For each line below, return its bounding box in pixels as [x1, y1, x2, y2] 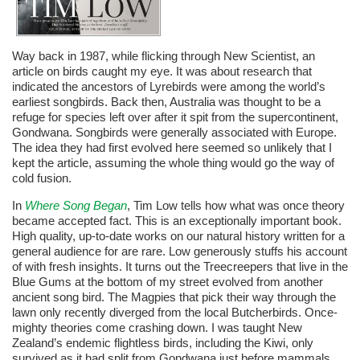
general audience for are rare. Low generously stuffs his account [12, 244, 347, 259]
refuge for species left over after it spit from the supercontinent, [12, 110, 338, 125]
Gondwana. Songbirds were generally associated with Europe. [12, 125, 337, 140]
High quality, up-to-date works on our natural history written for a [12, 229, 345, 243]
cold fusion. [12, 171, 72, 186]
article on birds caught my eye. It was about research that [12, 64, 312, 79]
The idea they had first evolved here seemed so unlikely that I [12, 141, 332, 155]
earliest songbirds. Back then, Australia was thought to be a [12, 95, 321, 109]
